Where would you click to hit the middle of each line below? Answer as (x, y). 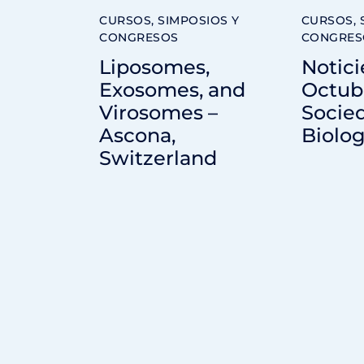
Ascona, (137, 135)
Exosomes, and (172, 89)
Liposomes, (154, 67)
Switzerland (158, 158)
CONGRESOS (139, 38)
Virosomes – (158, 112)
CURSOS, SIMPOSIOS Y (169, 21)
